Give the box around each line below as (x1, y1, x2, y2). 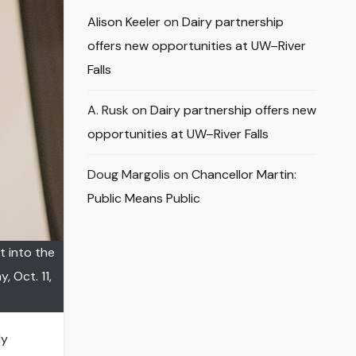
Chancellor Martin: (191, 166, 296, 184)
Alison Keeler (87, 14, 161, 31)
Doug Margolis (87, 166, 170, 184)
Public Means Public (87, 190, 200, 207)
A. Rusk (87, 102, 129, 119)
